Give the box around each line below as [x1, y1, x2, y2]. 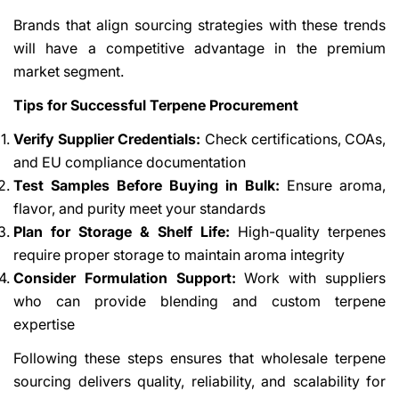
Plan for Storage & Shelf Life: [13, 222, 230, 240]
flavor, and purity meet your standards [13, 199, 265, 217]
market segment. [13, 61, 124, 80]
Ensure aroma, [280, 175, 386, 194]
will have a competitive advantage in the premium [13, 38, 386, 57]
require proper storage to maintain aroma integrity [13, 245, 345, 264]
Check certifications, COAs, [200, 129, 387, 148]
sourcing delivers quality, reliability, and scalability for [13, 371, 386, 390]
